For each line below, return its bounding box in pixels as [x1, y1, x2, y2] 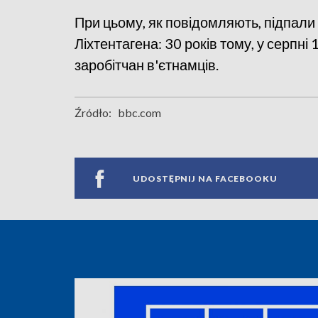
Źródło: [75, 106, 111, 120]
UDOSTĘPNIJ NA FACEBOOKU [133, 172, 278, 184]
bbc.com [118, 106, 161, 120]
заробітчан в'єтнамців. [75, 56, 219, 74]
